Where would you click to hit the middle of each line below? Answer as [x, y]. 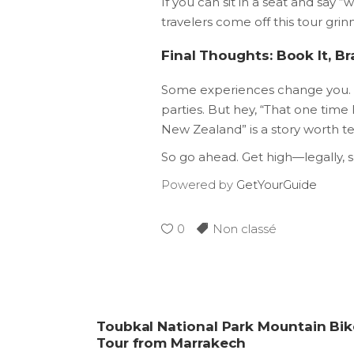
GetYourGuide [277, 185]
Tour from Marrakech [171, 343]
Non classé [245, 229]
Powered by [199, 185]
